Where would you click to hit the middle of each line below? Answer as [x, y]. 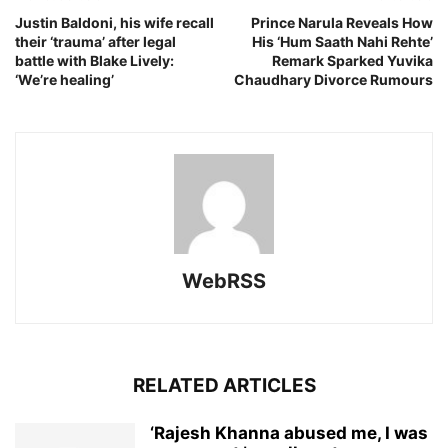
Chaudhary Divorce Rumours [333, 79]
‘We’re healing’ [64, 79]
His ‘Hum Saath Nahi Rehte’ [342, 41]
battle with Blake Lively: [94, 60]
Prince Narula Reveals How [342, 22]
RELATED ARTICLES [224, 385]
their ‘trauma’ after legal [95, 41]
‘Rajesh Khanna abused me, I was [289, 432]
